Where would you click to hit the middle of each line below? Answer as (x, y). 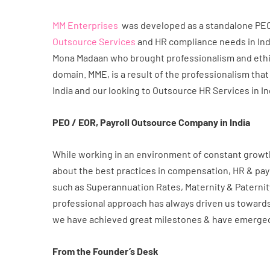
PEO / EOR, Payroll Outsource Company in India (151, 122)
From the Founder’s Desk (105, 251)
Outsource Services (94, 41)
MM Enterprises (85, 25)
